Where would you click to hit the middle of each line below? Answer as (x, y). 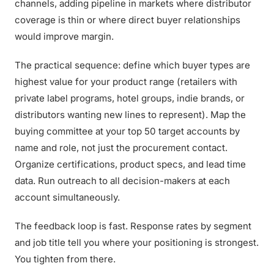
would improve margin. (64, 36)
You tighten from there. (65, 259)
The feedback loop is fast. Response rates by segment (133, 226)
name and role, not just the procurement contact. (121, 148)
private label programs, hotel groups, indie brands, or (130, 98)
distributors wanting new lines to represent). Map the (130, 115)
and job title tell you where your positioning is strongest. (137, 243)
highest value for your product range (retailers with (126, 82)
